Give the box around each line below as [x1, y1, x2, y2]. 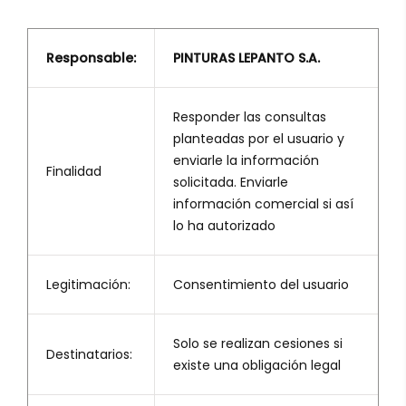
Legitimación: [46, 275, 130, 295]
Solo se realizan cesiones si [173, 334, 343, 353]
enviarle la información [173, 151, 319, 170]
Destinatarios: [46, 345, 132, 364]
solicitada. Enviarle [173, 173, 288, 192]
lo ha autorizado [173, 217, 275, 236]
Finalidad [46, 162, 101, 181]
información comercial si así [173, 195, 353, 214]
